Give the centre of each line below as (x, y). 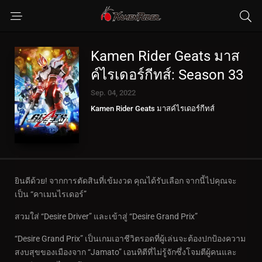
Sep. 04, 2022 (113, 93)
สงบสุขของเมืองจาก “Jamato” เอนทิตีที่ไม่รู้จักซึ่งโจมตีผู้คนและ (126, 252)
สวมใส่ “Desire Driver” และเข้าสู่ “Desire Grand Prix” (106, 216)
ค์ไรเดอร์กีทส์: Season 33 (167, 75)
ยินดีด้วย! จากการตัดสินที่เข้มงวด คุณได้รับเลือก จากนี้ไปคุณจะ (126, 181)
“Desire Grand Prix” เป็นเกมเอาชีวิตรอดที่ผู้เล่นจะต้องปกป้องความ (130, 239)
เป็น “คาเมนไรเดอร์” (51, 194)
